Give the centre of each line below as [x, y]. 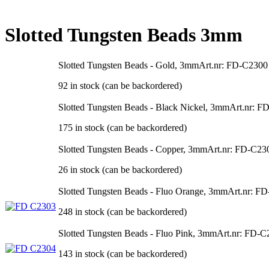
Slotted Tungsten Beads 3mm [124, 35]
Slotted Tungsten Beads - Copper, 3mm [133, 149]
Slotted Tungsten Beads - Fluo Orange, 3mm [143, 191]
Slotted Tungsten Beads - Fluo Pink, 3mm [138, 233]
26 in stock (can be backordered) [120, 169]
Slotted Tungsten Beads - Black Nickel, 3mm [144, 107]
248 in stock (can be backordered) [122, 211]
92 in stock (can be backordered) [120, 85]
